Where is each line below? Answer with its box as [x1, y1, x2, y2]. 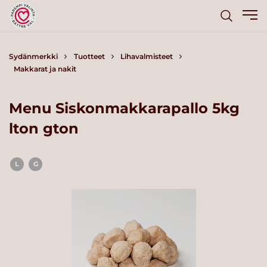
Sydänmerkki [9, 52, 58, 61]
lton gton [9, 119, 79, 137]
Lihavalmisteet [120, 52, 173, 61]
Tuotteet [73, 52, 105, 61]
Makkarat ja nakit [13, 64, 76, 73]
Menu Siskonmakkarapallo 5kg [9, 99, 240, 117]
